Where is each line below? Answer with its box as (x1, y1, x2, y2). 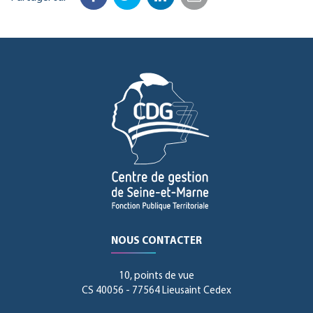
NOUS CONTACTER (111, 236, 202, 247)
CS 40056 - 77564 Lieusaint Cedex (82, 286, 231, 296)
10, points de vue (119, 271, 194, 282)
